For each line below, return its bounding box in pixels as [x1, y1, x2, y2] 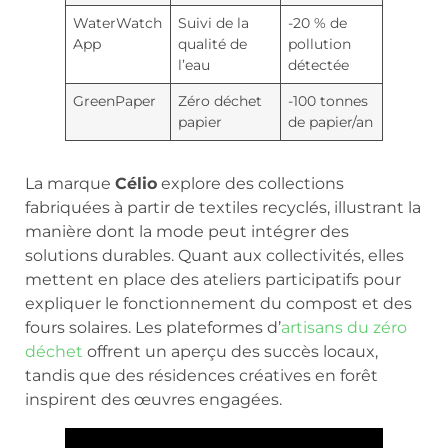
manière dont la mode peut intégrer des [25, 221, 349, 241]
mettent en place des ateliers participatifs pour [25, 269, 401, 289]
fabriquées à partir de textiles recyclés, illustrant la [25, 197, 421, 217]
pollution [288, 34, 352, 53]
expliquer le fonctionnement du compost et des [25, 293, 412, 313]
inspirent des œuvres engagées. [25, 389, 282, 409]
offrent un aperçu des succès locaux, [83, 341, 378, 361]
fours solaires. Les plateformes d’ [25, 317, 281, 337]
